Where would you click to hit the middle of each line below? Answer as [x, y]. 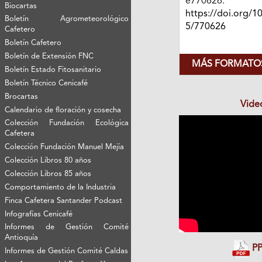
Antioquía [22, 237]
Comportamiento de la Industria [61, 187]
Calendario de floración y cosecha [63, 110]
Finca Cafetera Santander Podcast [64, 201]
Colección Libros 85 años [48, 174]
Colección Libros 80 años [48, 160]
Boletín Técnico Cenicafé [46, 83]
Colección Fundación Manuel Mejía [65, 147]
